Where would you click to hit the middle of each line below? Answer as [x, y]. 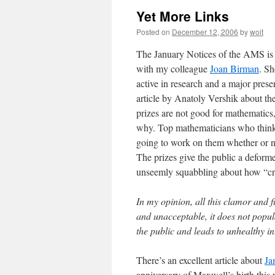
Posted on [153, 32]
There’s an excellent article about [200, 260]
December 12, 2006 [205, 32]
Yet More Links [183, 16]
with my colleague [173, 68]
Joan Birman [234, 68]
